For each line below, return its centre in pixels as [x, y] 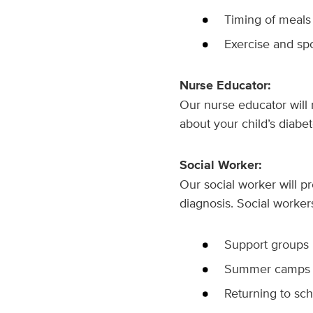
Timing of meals [267, 19]
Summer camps [267, 269]
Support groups [266, 244]
